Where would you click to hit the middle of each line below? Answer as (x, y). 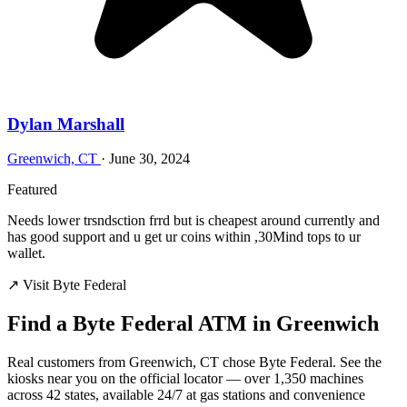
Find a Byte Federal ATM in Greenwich (193, 324)
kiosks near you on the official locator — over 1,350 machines (185, 379)
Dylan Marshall (66, 124)
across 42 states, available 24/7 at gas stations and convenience (186, 395)
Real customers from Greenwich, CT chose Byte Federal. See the (194, 362)
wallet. (26, 253)
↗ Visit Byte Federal (67, 285)
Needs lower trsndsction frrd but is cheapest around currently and (194, 221)
